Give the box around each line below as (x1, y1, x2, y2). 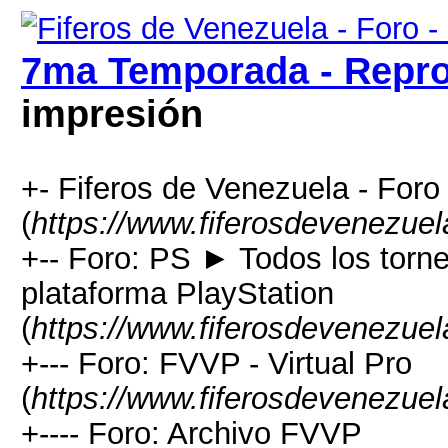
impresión (21, 93, 203, 135)
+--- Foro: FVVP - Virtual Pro (21, 346, 412, 380)
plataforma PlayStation (21, 276, 334, 310)
